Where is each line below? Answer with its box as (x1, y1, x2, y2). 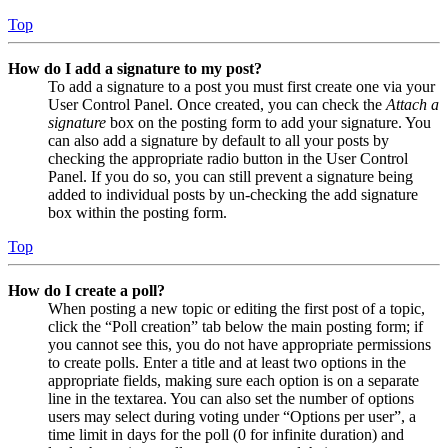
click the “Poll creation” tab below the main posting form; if (48, 317, 423, 335)
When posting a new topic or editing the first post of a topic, (48, 299, 425, 317)
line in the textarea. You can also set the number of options (48, 389, 414, 407)
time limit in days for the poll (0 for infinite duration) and (48, 425, 404, 443)
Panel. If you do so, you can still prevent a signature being (48, 167, 413, 185)
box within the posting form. (48, 203, 227, 221)
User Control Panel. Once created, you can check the (48, 95, 386, 113)
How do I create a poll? (8, 281, 165, 299)
